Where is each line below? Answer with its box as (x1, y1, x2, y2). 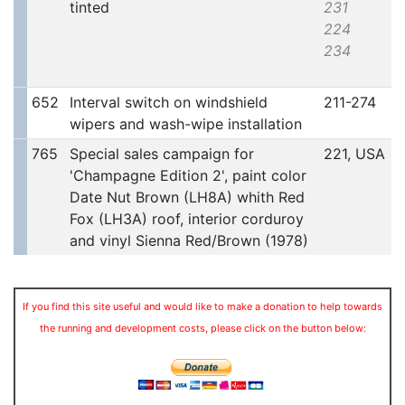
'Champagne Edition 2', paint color (69, 166, 306, 185)
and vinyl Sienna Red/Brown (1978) (69, 231, 308, 250)
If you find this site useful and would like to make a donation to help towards (23, 300, 382, 314)
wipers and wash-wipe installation (69, 115, 302, 134)
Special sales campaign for (69, 145, 254, 164)
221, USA (323, 145, 385, 164)
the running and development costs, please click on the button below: (39, 322, 366, 335)
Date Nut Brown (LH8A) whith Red (69, 188, 305, 207)
